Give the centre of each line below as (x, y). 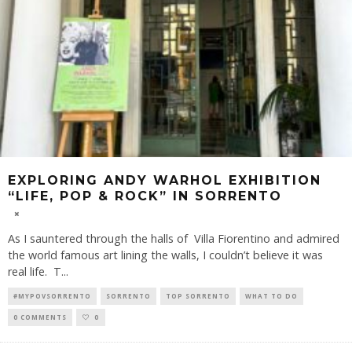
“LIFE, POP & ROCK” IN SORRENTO (145, 196)
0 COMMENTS (40, 317)
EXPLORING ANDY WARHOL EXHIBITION (165, 180)
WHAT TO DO (271, 295)
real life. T (35, 271)
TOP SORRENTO (198, 295)
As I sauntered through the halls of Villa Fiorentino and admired (174, 238)
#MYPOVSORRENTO (52, 295)
